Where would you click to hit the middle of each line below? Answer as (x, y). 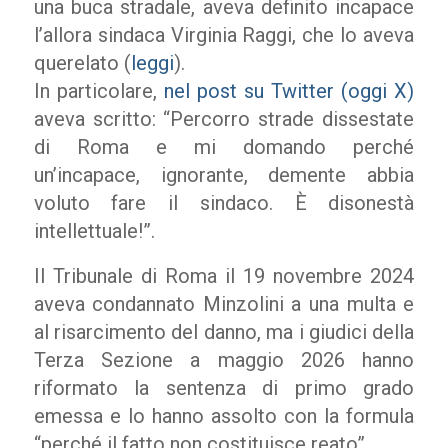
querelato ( (82, 63)
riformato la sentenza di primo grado (224, 388)
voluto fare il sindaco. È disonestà (224, 203)
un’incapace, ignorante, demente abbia (224, 175)
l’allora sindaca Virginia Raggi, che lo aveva (224, 35)
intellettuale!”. (94, 231)
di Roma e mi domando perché (224, 147)
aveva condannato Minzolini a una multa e (224, 304)
